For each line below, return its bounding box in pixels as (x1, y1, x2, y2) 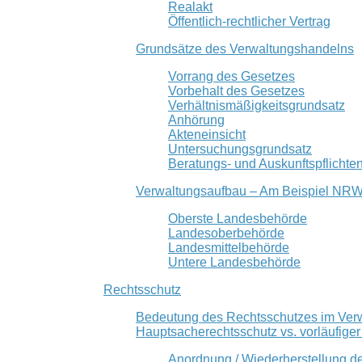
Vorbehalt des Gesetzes (168, 83, 305, 98)
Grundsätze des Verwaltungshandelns (136, 41, 354, 56)
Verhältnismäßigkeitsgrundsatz (168, 98, 345, 112)
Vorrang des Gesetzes (168, 69, 295, 83)
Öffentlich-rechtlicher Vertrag (168, 14, 330, 28)
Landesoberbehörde (168, 225, 284, 240)
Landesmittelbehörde (168, 240, 289, 255)
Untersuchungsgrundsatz (168, 141, 312, 156)
